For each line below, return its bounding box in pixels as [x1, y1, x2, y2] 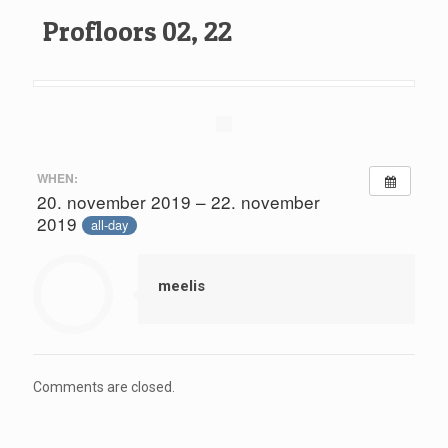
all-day [90, 215, 128, 235]
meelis [158, 276, 205, 295]
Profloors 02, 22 [43, 15, 232, 48]
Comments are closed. [33, 378, 175, 395]
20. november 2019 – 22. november [36, 188, 320, 214]
